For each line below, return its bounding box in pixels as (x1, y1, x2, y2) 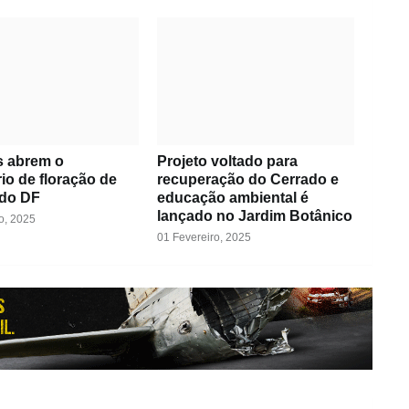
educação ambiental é (156, 190, 309, 206)
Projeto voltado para (156, 153, 298, 170)
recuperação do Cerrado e (156, 172, 339, 188)
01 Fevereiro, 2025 (156, 231, 251, 245)
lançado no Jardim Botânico (156, 208, 352, 225)
